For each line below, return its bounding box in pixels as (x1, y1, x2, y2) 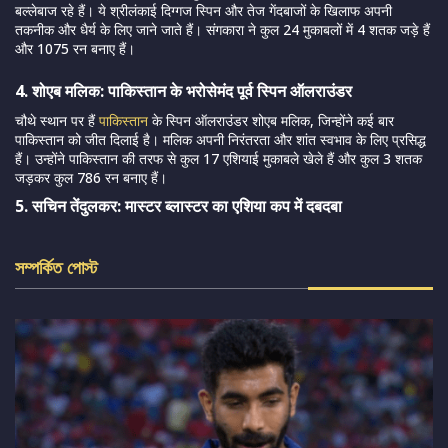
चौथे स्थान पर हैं (15, 110, 99, 130)
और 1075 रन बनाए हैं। (15, 38, 135, 58)
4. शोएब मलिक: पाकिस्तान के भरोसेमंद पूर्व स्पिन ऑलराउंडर (15, 79, 352, 102)
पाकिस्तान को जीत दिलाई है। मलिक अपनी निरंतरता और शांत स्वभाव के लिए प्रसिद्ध (15, 129, 426, 149)
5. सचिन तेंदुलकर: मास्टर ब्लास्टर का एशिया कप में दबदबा (15, 194, 342, 217)
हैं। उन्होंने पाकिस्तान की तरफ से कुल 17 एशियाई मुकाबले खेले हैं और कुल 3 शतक (15, 148, 422, 168)
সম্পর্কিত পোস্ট (15, 254, 98, 279)
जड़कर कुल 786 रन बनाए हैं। (15, 167, 167, 187)
